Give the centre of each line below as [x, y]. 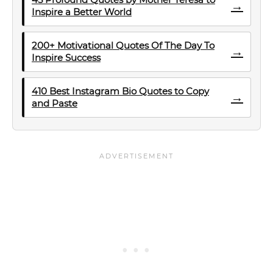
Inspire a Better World [82, 12]
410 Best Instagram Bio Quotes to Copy [120, 91]
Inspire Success [66, 58]
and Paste [55, 103]
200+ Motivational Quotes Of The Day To [123, 45]
